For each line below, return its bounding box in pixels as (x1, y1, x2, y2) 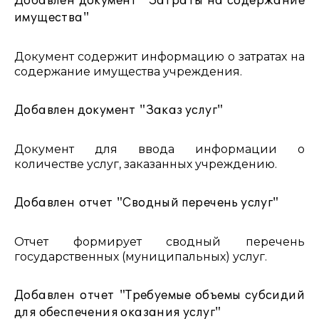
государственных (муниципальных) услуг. (14, 250, 267, 263)
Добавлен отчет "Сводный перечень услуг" (14, 196, 279, 210)
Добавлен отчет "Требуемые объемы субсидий (14, 288, 305, 303)
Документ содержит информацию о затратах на (14, 50, 305, 63)
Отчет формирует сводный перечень (14, 235, 305, 249)
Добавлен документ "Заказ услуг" (14, 103, 224, 117)
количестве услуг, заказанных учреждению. (14, 157, 277, 171)
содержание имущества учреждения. (14, 65, 242, 78)
